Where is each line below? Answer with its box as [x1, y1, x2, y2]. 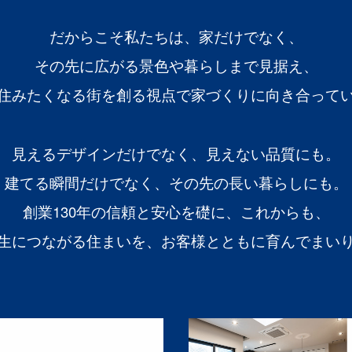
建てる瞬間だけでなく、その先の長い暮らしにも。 [4, 171, 348, 192]
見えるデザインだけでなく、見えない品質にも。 [12, 142, 340, 163]
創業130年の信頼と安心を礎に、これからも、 [22, 200, 330, 222]
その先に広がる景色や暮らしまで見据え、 [34, 55, 318, 76]
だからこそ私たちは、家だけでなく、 [49, 26, 303, 47]
